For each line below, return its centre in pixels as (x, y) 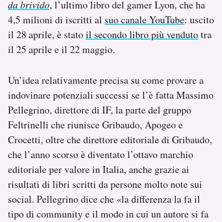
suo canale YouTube (144, 20)
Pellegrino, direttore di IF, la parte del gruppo (100, 110)
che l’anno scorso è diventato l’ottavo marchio (101, 155)
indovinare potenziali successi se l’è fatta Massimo (111, 95)
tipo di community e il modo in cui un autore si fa (108, 214)
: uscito (199, 20)
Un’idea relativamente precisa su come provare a (106, 80)
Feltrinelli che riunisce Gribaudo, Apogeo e (95, 125)
